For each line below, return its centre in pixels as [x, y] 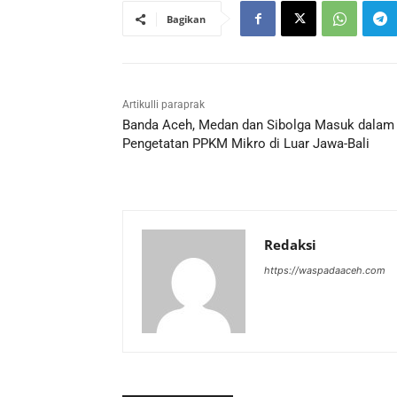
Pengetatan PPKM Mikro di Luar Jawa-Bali [246, 144]
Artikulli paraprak [163, 105]
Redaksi [290, 245]
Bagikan [186, 19]
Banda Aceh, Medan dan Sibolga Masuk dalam [258, 125]
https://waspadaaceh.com [325, 271]
